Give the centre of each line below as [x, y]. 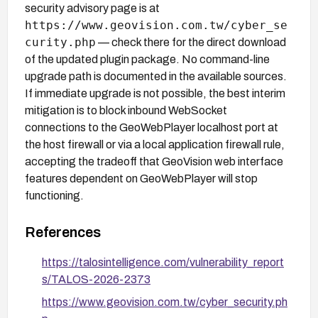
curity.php [60, 42]
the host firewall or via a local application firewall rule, [155, 144]
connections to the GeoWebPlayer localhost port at [152, 127]
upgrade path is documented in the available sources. [156, 76]
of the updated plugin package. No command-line [147, 59]
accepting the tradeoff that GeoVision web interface [154, 161]
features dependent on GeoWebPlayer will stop [141, 178]
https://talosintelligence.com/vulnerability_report [163, 262]
